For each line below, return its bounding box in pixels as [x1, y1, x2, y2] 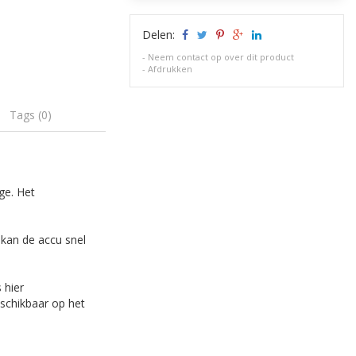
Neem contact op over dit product [148, 51, 295, 63]
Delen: [142, 27, 179, 42]
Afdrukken [148, 63, 193, 75]
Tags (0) [10, 106, 52, 122]
